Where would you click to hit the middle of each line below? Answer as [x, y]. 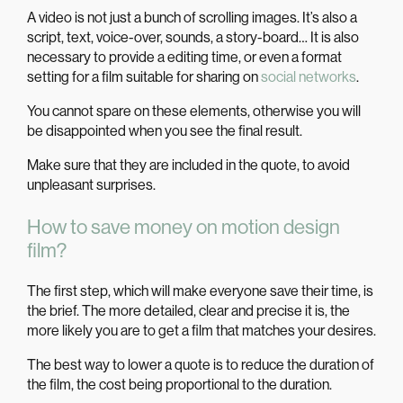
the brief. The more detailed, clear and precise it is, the [188, 311]
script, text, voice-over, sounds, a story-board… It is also [193, 37]
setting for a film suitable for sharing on [144, 76]
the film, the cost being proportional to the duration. [179, 385]
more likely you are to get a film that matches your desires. [201, 331]
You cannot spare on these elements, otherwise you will [194, 111]
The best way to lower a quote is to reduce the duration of [201, 365]
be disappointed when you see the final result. [165, 130]
